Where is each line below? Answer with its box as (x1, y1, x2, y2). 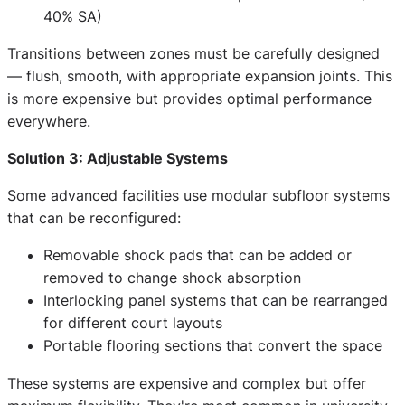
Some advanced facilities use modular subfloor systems (7, 186, 390, 205)
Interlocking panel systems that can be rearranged (43, 291, 388, 310)
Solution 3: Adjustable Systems (7, 149, 228, 168)
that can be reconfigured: (7, 209, 181, 228)
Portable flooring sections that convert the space (43, 336, 382, 355)
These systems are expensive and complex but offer (7, 373, 366, 392)
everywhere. (7, 111, 90, 130)
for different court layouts (43, 314, 222, 333)
